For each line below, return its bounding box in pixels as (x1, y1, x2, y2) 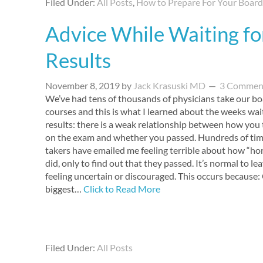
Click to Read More (83, 183, 160, 194)
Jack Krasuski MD (133, 80, 205, 91)
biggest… (45, 183, 83, 194)
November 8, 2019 (45, 80, 120, 91)
